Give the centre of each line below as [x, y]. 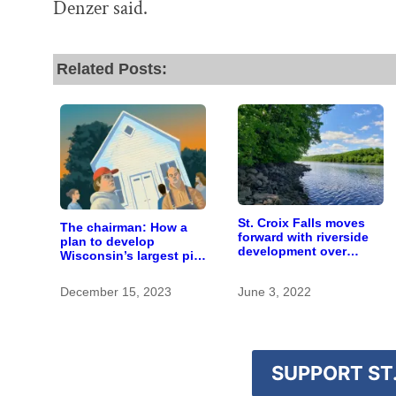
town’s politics [104, 283]
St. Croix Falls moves [302, 223]
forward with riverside [304, 237]
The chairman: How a [124, 227]
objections [270, 266]
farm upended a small [125, 269]
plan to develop [107, 241]
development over [293, 251]
